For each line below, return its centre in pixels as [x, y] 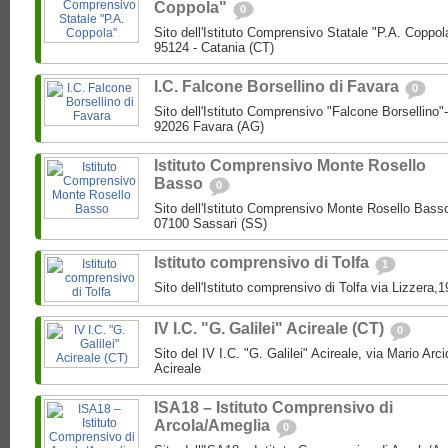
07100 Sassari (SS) [210, 224]
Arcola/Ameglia [214, 426]
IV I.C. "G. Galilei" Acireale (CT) [271, 329]
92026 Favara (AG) [209, 127]
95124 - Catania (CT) [214, 48]
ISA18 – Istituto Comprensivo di [273, 408]
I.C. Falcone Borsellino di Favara [278, 87]
